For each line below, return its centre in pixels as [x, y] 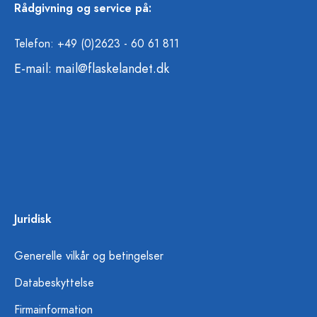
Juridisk [33, 219]
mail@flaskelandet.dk [112, 68]
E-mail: [35, 68]
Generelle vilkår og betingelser [89, 256]
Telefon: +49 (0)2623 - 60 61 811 [97, 44]
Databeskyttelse [54, 283]
